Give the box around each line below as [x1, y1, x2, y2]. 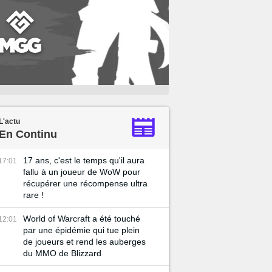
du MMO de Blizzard [23, 248, 101, 258]
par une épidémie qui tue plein [23, 225, 140, 235]
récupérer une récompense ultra [23, 178, 148, 188]
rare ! [23, 190, 44, 200]
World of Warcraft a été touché [23, 214, 140, 223]
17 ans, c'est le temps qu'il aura [23, 155, 144, 165]
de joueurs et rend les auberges [23, 237, 146, 246]
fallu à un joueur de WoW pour [23, 167, 140, 177]
